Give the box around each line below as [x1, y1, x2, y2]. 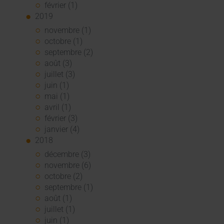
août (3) [44, 58, 72, 68]
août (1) [44, 193, 72, 203]
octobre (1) [44, 36, 83, 46]
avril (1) [44, 102, 71, 112]
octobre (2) [44, 171, 83, 181]
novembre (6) [44, 160, 91, 170]
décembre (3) [44, 149, 91, 159]
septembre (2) [44, 47, 93, 57]
